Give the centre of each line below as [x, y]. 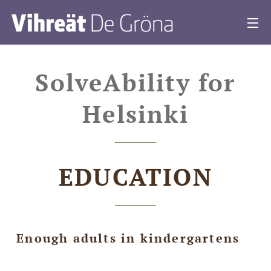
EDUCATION [135, 176]
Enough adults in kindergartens [128, 238]
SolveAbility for [135, 82]
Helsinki [135, 113]
